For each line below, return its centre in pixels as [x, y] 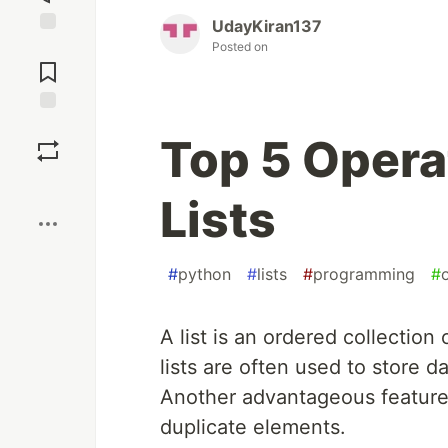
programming [364, 274]
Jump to [48, 47]
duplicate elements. [253, 427]
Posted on [240, 47]
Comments [48, 64]
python [204, 274]
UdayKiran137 [267, 26]
